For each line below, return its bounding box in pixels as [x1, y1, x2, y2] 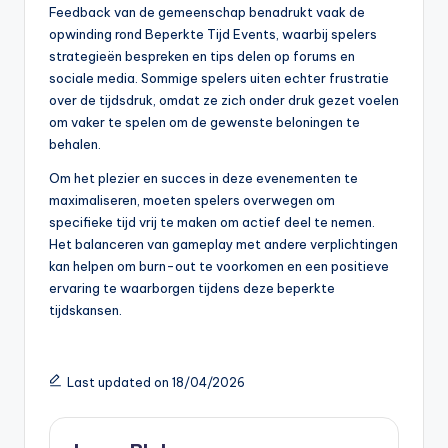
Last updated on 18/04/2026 [66, 374, 245, 390]
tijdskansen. [49, 301, 122, 318]
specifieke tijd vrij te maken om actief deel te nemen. [49, 213, 375, 230]
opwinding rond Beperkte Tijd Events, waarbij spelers [49, 25, 377, 42]
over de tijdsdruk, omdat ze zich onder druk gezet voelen [49, 91, 399, 108]
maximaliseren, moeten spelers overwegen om [49, 191, 335, 208]
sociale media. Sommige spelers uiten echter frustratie [49, 69, 389, 86]
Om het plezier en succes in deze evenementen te [49, 169, 358, 186]
